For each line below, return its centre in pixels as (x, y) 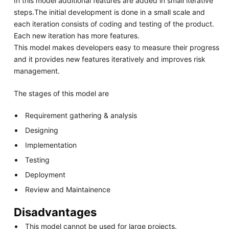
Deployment (45, 174)
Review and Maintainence (68, 189)
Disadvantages (55, 212)
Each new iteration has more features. (76, 35)
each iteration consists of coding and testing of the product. (114, 24)
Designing (42, 130)
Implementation (51, 145)
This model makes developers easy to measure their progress (116, 47)
